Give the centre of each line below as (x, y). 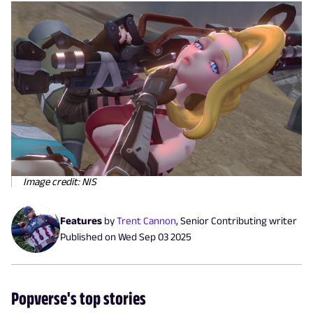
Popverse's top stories (79, 298)
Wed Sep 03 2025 (155, 236)
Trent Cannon (146, 220)
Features (81, 220)
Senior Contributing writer (239, 220)
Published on (89, 236)
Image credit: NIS (60, 181)
